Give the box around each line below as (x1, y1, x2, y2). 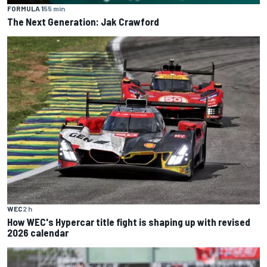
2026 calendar (7, 226, 69, 239)
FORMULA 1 (7, 4, 44, 13)
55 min (44, 4, 65, 13)
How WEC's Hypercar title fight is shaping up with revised (7, 216, 250, 228)
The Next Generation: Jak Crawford (7, 15, 159, 27)
